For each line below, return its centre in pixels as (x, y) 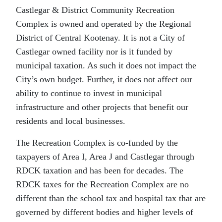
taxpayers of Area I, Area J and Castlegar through (105, 157)
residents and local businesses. (71, 121)
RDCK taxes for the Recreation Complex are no (102, 185)
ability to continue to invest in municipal (89, 93)
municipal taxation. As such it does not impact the (106, 66)
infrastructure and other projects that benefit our (102, 107)
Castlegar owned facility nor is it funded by (94, 52)
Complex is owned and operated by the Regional (104, 24)
